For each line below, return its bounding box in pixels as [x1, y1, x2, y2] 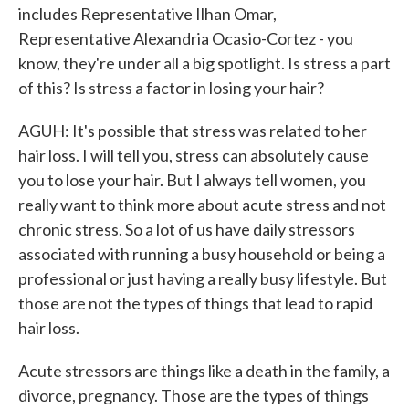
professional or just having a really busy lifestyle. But [18, 268, 387, 288]
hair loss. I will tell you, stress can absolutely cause [18, 145, 369, 165]
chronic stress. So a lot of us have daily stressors [18, 219, 355, 239]
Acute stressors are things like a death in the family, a [18, 361, 390, 381]
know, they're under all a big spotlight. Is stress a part [18, 53, 391, 73]
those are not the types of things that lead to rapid [18, 293, 372, 313]
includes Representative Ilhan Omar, [18, 4, 277, 24]
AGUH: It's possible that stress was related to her [18, 121, 367, 141]
